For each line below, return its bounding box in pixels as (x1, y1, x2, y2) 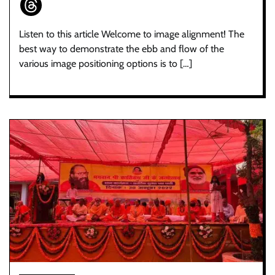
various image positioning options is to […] (19, 57, 192, 69)
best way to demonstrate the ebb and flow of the (19, 42, 224, 55)
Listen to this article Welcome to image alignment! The (19, 28, 244, 40)
